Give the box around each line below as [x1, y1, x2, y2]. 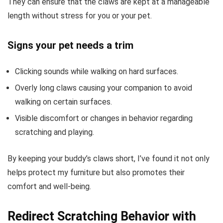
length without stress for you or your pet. [7, 10, 152, 20]
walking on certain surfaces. [15, 97, 112, 107]
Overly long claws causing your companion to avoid [15, 83, 192, 93]
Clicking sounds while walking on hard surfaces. [15, 66, 178, 76]
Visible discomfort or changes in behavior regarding [15, 113, 193, 123]
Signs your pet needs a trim [7, 39, 133, 51]
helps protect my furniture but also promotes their [7, 167, 185, 177]
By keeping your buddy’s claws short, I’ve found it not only [7, 153, 210, 163]
